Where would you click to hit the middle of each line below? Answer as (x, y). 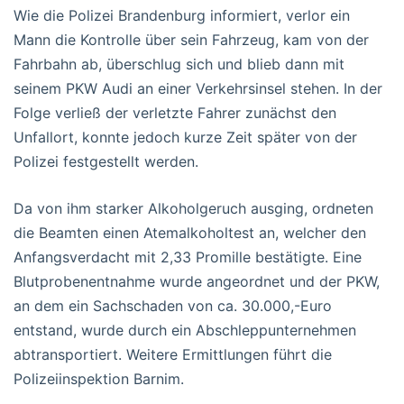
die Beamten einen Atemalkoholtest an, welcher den (190, 232)
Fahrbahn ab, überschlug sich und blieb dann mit (179, 64)
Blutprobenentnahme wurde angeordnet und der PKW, (197, 281)
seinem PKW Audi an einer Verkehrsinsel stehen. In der (198, 88)
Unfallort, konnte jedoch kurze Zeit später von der (185, 137)
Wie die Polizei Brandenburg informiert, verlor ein (182, 15)
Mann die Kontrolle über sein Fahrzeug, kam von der (191, 39)
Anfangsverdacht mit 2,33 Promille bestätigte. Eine (188, 257)
